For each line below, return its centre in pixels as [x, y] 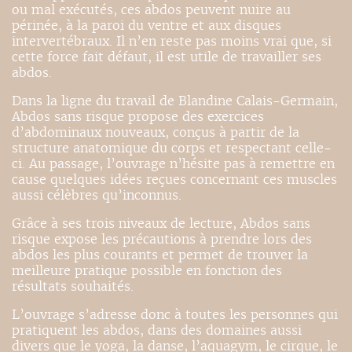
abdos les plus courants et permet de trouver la [160, 255]
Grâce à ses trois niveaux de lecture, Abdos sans [161, 224]
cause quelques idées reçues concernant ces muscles [174, 180]
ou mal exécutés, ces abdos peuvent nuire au [151, 10]
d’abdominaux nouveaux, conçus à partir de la [156, 133]
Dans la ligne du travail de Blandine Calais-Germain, [175, 101]
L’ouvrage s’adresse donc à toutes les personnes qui [175, 315]
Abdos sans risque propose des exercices [138, 117]
